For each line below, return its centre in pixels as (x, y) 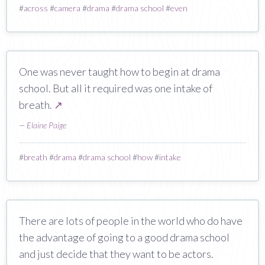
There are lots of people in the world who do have (131, 220)
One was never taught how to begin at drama (119, 71)
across (36, 8)
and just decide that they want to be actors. (116, 253)
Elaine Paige (46, 125)
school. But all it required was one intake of (116, 88)
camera (67, 8)
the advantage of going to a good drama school (124, 237)
